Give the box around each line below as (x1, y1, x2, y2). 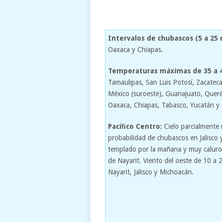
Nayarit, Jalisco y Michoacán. (108, 167, 194, 176)
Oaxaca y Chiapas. (108, 45, 163, 54)
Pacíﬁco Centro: (108, 122, 162, 130)
